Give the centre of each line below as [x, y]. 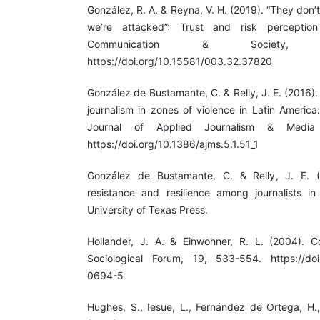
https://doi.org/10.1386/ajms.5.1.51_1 [173, 144]
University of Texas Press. [147, 210]
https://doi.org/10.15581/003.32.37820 [180, 61]
